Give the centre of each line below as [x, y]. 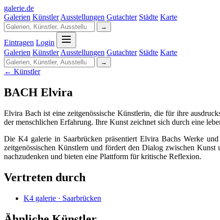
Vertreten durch [45, 177]
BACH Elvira [38, 92]
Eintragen [19, 42]
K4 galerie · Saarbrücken [62, 198]
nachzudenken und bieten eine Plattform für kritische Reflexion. [103, 156]
